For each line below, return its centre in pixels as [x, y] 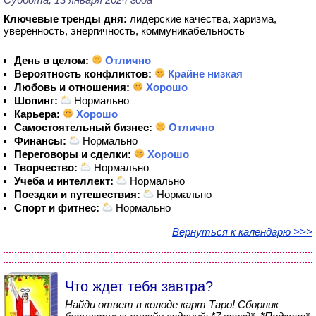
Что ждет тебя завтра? [139, 286]
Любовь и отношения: [72, 87]
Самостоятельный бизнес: [83, 127]
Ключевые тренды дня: [65, 19]
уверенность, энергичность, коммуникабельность [124, 31]
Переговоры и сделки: [73, 154]
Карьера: [37, 114]
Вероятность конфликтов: [83, 74]
